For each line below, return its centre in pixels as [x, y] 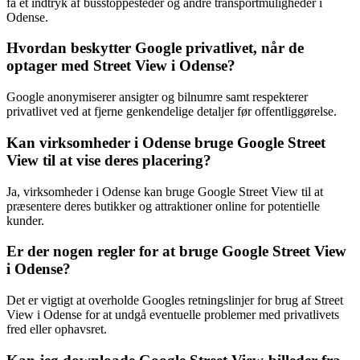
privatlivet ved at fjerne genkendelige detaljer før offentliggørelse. [172, 112]
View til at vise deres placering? [109, 160]
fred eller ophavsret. [57, 329]
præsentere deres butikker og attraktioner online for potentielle [163, 206]
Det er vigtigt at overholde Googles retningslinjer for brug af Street [175, 300]
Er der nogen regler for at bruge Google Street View [176, 252]
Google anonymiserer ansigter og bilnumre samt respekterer [157, 97]
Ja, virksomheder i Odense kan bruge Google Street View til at [165, 191]
